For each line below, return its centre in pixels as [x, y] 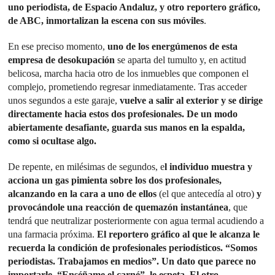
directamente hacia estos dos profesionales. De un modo [123, 114]
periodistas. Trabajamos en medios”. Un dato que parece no [132, 261]
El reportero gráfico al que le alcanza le [179, 234]
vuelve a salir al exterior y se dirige [192, 100]
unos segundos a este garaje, [64, 100]
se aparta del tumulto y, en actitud [181, 60]
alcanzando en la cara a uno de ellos [83, 193]
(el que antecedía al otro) [206, 193]
